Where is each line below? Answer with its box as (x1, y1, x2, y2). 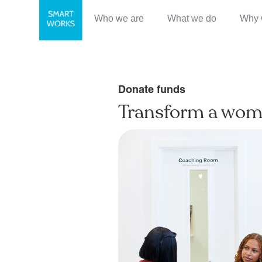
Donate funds (118, 85, 185, 95)
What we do (167, 13, 217, 23)
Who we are (94, 13, 144, 23)
